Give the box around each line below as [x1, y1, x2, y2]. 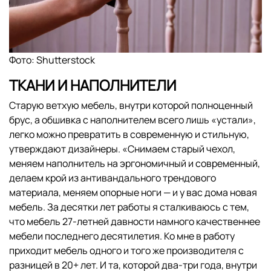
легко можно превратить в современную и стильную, [9, 127, 249, 141]
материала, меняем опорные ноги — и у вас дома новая [9, 185, 257, 199]
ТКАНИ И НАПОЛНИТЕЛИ [9, 74, 176, 95]
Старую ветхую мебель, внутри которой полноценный [9, 98, 253, 112]
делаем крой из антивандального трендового [9, 171, 216, 184]
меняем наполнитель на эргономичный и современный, [9, 156, 260, 170]
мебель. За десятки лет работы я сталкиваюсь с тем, [9, 200, 249, 214]
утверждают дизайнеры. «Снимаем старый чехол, [9, 142, 235, 155]
